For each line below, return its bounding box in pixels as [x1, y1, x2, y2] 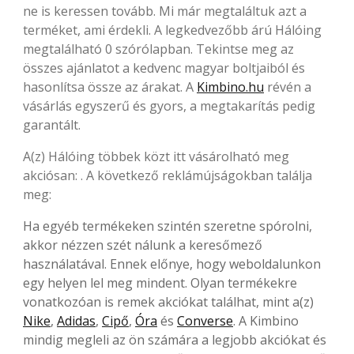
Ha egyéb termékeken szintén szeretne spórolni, [23, 217, 312, 235]
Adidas [57, 311, 96, 330]
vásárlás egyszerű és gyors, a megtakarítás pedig [23, 96, 315, 115]
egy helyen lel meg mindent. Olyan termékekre [23, 273, 297, 292]
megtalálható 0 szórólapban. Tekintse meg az [23, 40, 294, 58]
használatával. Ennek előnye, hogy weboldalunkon [23, 254, 321, 273]
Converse [177, 311, 233, 330]
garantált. [23, 115, 81, 134]
